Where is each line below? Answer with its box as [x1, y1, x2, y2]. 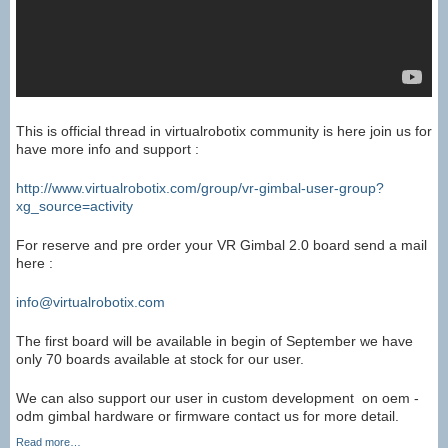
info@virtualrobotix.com [16, 294, 165, 311]
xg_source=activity [16, 198, 133, 215]
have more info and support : [16, 141, 199, 158]
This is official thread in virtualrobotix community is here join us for [16, 123, 432, 140]
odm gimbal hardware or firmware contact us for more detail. [16, 408, 399, 425]
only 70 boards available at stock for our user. [16, 351, 304, 368]
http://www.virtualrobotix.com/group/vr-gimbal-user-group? [16, 180, 384, 197]
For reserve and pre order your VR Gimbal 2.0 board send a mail [16, 237, 427, 254]
